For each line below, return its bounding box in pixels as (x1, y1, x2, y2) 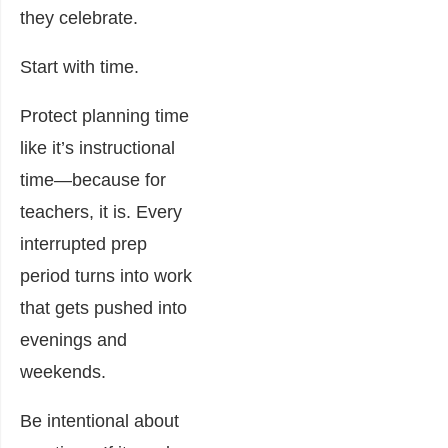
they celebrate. (20, 7, 138, 28)
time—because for (20, 169, 166, 190)
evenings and (20, 329, 127, 350)
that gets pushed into (20, 297, 187, 318)
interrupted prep (20, 233, 147, 254)
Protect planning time (20, 105, 189, 126)
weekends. (20, 361, 106, 382)
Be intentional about (20, 410, 179, 431)
